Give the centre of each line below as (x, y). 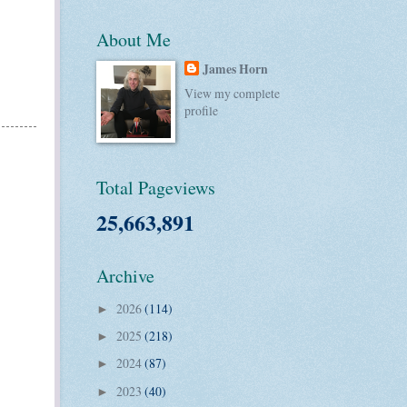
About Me (134, 39)
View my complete (233, 94)
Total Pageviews (156, 188)
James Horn (236, 69)
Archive (125, 276)
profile (202, 111)
